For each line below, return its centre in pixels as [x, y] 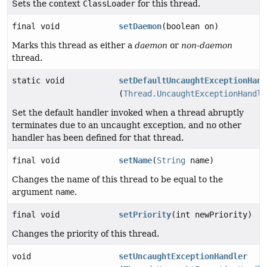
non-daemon [207, 46]
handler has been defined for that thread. [98, 138]
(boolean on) [190, 27]
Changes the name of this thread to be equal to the [117, 180]
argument [34, 192]
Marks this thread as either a [73, 46]
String [171, 161]
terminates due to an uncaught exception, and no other [127, 125]
